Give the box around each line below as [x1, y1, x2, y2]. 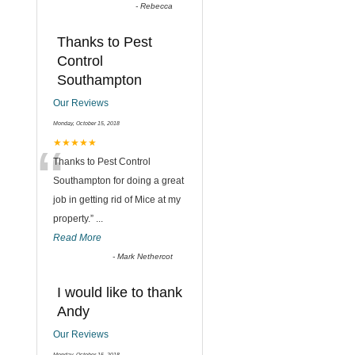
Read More [53, 232, 101, 243]
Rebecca [140, 2, 174, 10]
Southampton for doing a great [53, 175, 184, 186]
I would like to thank [57, 284, 182, 300]
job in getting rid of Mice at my [53, 194, 181, 205]
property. [53, 213, 90, 224]
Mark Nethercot [117, 252, 174, 261]
